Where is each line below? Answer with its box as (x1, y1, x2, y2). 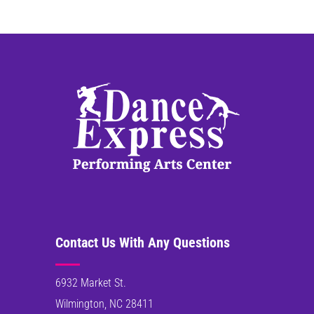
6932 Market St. (55, 276, 126, 290)
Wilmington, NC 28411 (55, 297, 153, 311)
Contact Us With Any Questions (55, 234, 230, 252)
